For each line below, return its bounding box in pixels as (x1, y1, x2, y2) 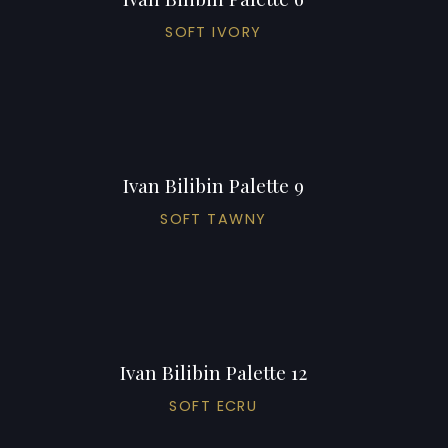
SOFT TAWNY (160, 208, 267, 229)
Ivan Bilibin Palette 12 (119, 358, 307, 385)
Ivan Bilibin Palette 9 (122, 171, 304, 198)
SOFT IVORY (165, 21, 262, 42)
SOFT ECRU (169, 395, 258, 416)
